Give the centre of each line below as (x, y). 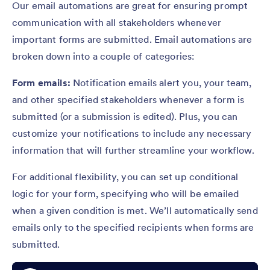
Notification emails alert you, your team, (161, 82)
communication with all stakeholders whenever (117, 22)
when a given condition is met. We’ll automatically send (135, 210)
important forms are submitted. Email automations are (132, 39)
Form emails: (41, 82)
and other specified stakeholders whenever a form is (128, 99)
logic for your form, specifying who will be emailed (126, 193)
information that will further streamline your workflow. (133, 150)
